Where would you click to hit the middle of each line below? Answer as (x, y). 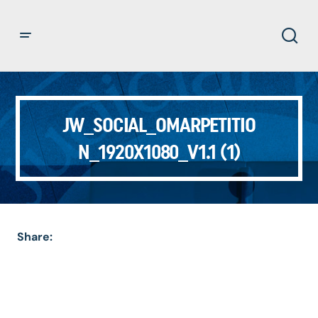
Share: (35, 237)
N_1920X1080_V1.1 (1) (159, 152)
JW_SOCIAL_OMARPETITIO (159, 125)
